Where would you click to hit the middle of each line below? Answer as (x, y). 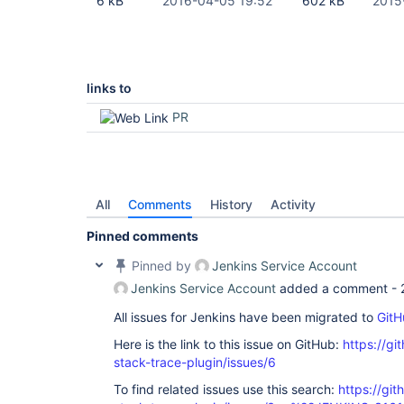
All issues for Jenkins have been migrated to (245, 317)
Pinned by (161, 266)
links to (109, 88)
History (231, 204)
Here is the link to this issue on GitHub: (228, 344)
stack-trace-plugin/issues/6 (195, 362)
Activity (293, 204)
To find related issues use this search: (226, 389)
